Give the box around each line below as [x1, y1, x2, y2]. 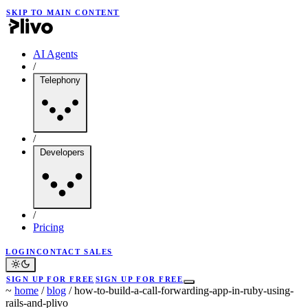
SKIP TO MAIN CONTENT [6, 8, 120, 16]
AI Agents [33, 48, 78, 60]
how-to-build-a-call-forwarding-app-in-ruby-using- [74, 285, 294, 296]
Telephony [40, 75, 80, 85]
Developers [40, 147, 85, 157]
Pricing [33, 221, 64, 233]
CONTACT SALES [36, 247, 113, 256]
